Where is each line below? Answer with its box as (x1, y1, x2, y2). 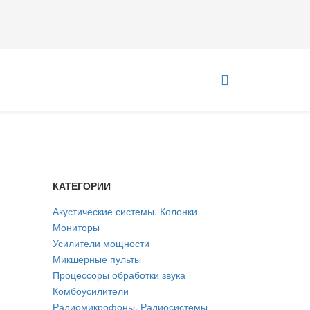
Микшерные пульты (53, 252, 141, 266)
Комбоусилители (53, 284, 129, 298)
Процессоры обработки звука (53, 268, 185, 282)
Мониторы (53, 220, 100, 234)
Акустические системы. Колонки (53, 204, 197, 218)
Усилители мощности (53, 236, 149, 250)
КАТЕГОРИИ (53, 179, 111, 192)
